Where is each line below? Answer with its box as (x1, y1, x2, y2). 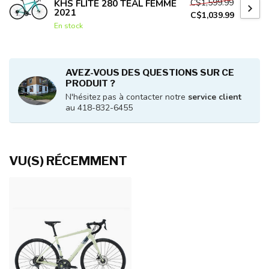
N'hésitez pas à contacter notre (65, 91, 188, 103)
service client (188, 91, 241, 103)
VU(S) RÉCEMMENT (9, 153, 127, 169)
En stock (54, 20, 83, 31)
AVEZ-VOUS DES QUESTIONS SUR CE (65, 67, 234, 79)
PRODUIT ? (65, 77, 115, 89)
